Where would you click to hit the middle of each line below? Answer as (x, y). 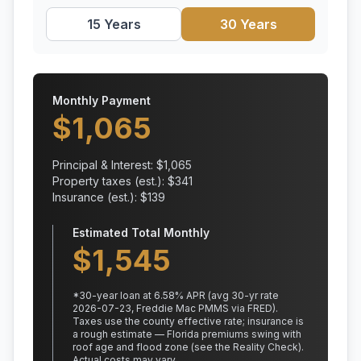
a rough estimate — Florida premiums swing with (187, 334)
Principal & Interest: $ (108, 165)
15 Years (114, 24)
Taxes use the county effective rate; (159, 321)
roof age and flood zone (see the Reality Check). (188, 347)
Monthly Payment (102, 100)
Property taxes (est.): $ (114, 181)
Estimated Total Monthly (141, 232)
